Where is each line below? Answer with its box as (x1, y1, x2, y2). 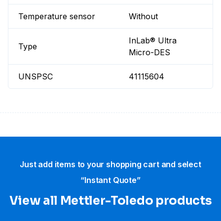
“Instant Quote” (80, 175, 141, 185)
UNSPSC (18, 72, 53, 82)
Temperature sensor (18, 11, 95, 22)
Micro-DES (129, 47, 171, 58)
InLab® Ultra (129, 36, 177, 46)
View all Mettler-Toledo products (9, 193, 212, 209)
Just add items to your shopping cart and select (20, 159, 201, 170)
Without (129, 11, 158, 22)
